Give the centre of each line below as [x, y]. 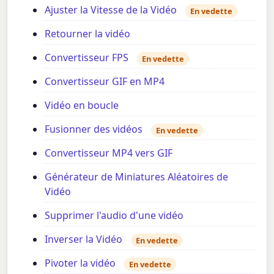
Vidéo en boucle [82, 106]
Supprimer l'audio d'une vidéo [114, 216]
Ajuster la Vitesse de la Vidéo [111, 10]
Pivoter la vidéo [80, 263]
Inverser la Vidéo [84, 239]
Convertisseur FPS [87, 58]
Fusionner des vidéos [94, 129]
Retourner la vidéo [88, 34]
